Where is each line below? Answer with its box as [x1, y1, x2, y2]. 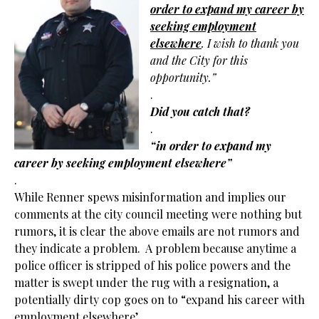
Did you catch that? [150, 104, 250, 119]
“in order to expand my [150, 138, 271, 153]
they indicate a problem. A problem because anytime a [14, 241, 296, 256]
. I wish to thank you [202, 36, 299, 51]
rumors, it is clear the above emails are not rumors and [14, 224, 300, 239]
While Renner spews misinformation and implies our [14, 189, 286, 204]
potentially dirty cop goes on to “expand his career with [14, 292, 305, 307]
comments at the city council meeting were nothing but [14, 206, 302, 221]
